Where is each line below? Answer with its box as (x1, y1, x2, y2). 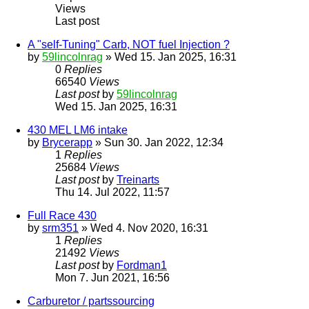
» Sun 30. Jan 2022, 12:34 (92, 137, 223, 149)
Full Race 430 (28, 210, 97, 222)
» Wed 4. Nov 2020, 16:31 (79, 222, 208, 235)
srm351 (42, 222, 79, 235)
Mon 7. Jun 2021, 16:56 (55, 272, 170, 284)
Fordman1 (117, 259, 167, 272)
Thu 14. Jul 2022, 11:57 (55, 186, 170, 199)
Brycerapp (42, 137, 92, 149)
